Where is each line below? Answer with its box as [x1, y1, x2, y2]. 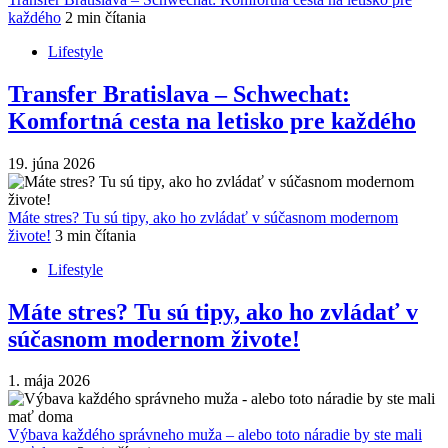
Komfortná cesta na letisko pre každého [8, 107, 416, 134]
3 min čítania [55, 226, 136, 244]
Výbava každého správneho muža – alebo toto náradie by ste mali [8, 426, 422, 444]
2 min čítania [65, 8, 146, 26]
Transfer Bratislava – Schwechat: [8, 80, 350, 107]
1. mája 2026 [8, 372, 90, 390]
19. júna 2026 [8, 154, 95, 172]
